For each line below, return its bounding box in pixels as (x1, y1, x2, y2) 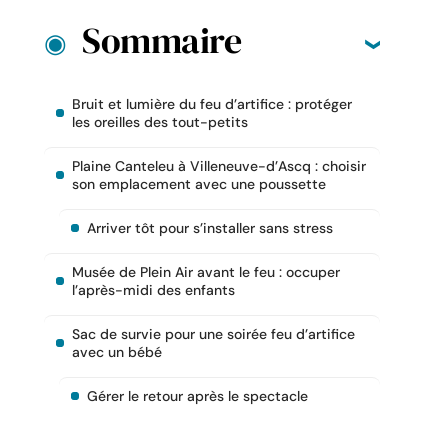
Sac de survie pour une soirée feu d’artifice (72, 325, 355, 344)
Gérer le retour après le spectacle (87, 387, 308, 406)
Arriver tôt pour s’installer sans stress (87, 219, 333, 238)
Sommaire (82, 16, 241, 66)
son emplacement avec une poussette (72, 175, 326, 194)
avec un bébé (72, 343, 162, 362)
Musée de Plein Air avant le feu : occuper (72, 263, 340, 282)
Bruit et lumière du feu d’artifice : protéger (72, 95, 352, 114)
